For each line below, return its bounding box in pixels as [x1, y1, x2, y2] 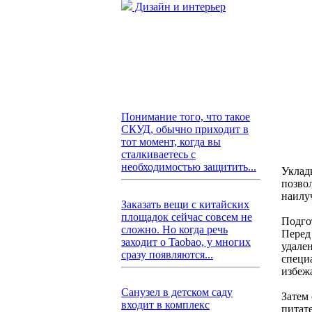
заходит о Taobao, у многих [121, 236, 251, 248]
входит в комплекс [121, 299, 210, 311]
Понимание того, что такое [121, 111, 250, 123]
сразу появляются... [121, 249, 213, 260]
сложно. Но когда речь [121, 224, 228, 235]
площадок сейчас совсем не [121, 211, 252, 223]
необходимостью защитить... [121, 161, 256, 173]
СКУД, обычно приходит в [121, 123, 249, 135]
